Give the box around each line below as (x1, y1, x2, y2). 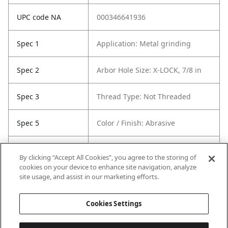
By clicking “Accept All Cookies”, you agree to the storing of (19, 153, 196, 162)
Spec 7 (17, 181, 39, 191)
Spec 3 (17, 92, 39, 102)
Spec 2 (17, 65, 39, 75)
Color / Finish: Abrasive (97, 118, 175, 128)
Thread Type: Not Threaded (97, 92, 191, 102)
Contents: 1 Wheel (97, 181, 159, 191)
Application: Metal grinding (97, 39, 191, 49)
